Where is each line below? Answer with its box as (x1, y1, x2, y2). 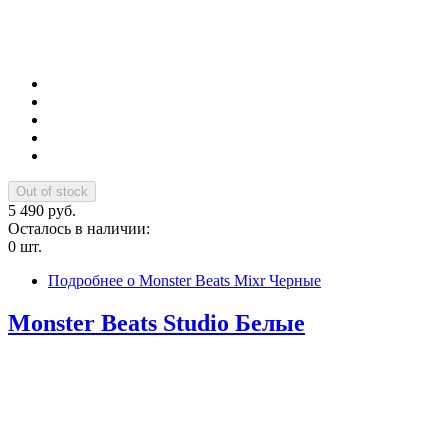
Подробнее (48, 272, 123, 290)
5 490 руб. (8, 202, 76, 220)
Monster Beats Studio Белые (8, 310, 305, 337)
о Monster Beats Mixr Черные (123, 272, 321, 290)
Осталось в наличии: (8, 220, 154, 238)
